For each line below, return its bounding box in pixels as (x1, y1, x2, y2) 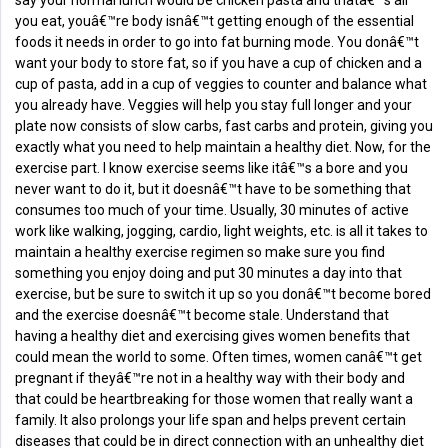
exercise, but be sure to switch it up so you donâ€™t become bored (15, 286, 431, 303)
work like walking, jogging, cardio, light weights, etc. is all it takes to (15, 223, 428, 240)
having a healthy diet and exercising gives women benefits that (15, 328, 410, 345)
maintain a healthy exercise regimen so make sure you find (15, 244, 385, 261)
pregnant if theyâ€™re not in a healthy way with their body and (15, 370, 405, 387)
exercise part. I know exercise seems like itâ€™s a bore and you (15, 160, 408, 177)
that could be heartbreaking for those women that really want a (15, 391, 413, 408)
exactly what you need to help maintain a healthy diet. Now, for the (15, 139, 431, 156)
